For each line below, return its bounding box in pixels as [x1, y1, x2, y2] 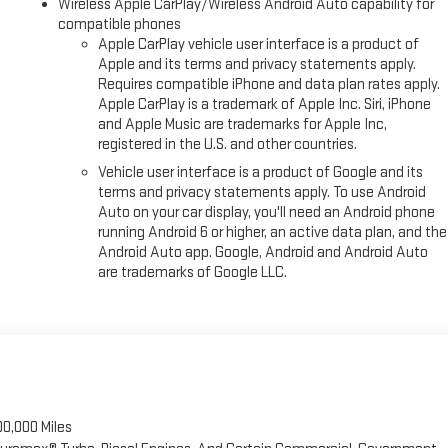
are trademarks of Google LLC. [98, 262, 288, 282]
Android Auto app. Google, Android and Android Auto [98, 242, 429, 262]
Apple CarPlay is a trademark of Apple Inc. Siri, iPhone [98, 94, 432, 114]
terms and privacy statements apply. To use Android [98, 182, 427, 202]
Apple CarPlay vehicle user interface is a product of [98, 34, 420, 54]
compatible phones [58, 14, 182, 34]
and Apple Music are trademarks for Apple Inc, [98, 114, 388, 134]
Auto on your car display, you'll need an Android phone [98, 202, 436, 222]
